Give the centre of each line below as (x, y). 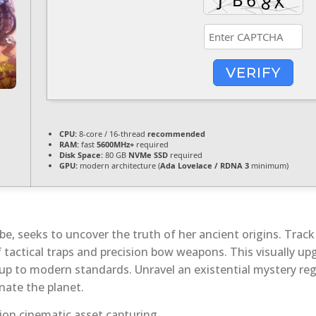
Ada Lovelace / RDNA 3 (205, 166)
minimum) (269, 166)
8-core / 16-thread (112, 134)
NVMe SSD (148, 155)
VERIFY (253, 72)
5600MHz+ (115, 145)
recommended (176, 134)
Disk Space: (81, 155)
